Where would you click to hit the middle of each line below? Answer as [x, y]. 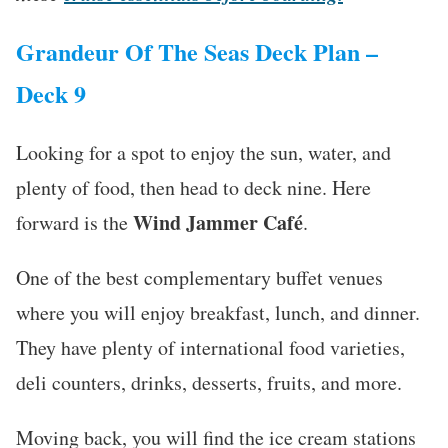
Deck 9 [51, 93]
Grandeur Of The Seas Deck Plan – [197, 51]
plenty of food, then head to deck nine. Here [193, 187]
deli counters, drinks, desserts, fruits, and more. [209, 382]
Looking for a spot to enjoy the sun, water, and [203, 152]
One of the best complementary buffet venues [199, 277]
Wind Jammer [195, 222]
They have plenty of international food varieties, [210, 347]
